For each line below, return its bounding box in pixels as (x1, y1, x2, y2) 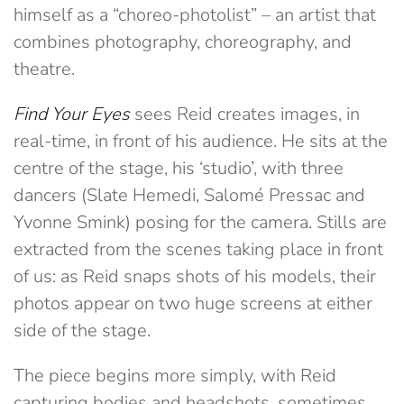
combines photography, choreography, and (14, 30, 352, 55)
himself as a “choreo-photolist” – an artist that (14, 3, 376, 28)
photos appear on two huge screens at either (14, 291, 372, 317)
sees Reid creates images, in (130, 102, 360, 127)
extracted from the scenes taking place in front (14, 237, 383, 262)
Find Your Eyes (14, 102, 130, 127)
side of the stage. (14, 318, 151, 344)
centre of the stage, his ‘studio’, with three (14, 156, 344, 181)
